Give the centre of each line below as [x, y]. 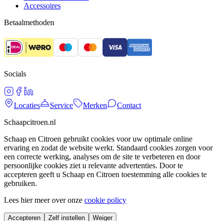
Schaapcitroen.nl [30, 122]
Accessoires [42, 5]
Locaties [27, 105]
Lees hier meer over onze [43, 200]
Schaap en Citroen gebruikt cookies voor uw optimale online [98, 139]
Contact [129, 105]
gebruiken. [20, 183]
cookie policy [105, 200]
